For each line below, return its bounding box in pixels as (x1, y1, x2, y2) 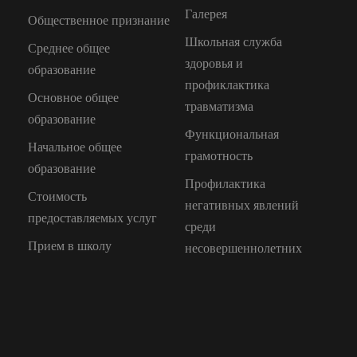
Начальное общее (28, 140, 122, 155)
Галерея (185, 7, 227, 22)
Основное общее (28, 91, 119, 105)
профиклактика (185, 78, 269, 92)
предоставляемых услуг (28, 211, 157, 226)
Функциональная (185, 127, 279, 142)
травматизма (185, 100, 253, 114)
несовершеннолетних (185, 241, 302, 256)
